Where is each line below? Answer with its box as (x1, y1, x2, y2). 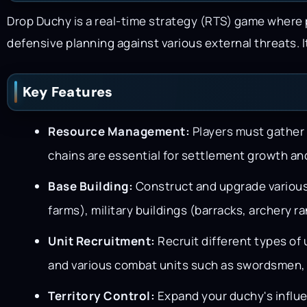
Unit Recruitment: (48, 232, 156, 249)
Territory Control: (48, 287, 155, 304)
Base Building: (48, 177, 133, 194)
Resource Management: (48, 123, 190, 139)
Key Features (23, 82, 113, 101)
